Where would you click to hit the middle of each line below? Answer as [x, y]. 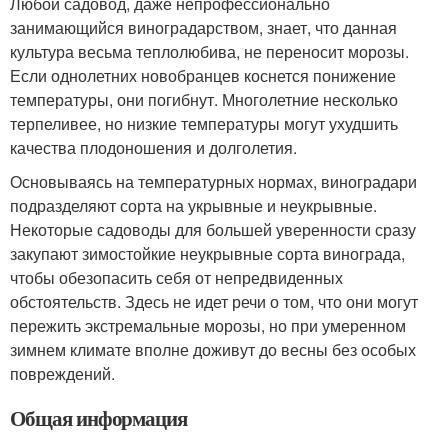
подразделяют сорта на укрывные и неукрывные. [193, 205]
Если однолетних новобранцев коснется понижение [203, 75]
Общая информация [99, 418]
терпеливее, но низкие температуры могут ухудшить [204, 123]
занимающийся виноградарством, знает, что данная [203, 27]
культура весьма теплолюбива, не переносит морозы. [209, 51]
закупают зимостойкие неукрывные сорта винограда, [207, 253]
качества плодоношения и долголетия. [153, 147]
